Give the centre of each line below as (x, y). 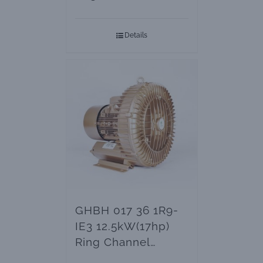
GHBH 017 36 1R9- (127, 210)
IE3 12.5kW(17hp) (122, 226)
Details (136, 36)
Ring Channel (112, 242)
